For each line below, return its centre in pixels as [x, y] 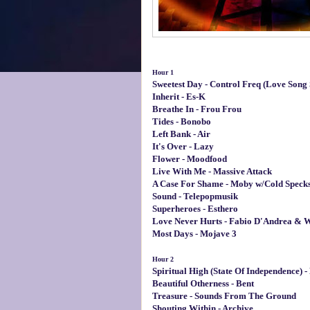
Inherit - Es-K [179, 96]
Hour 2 [163, 259]
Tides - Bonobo [181, 121]
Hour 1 [163, 72]
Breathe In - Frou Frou [197, 109]
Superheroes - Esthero [195, 208]
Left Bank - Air [181, 134]
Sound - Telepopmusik [195, 196]
